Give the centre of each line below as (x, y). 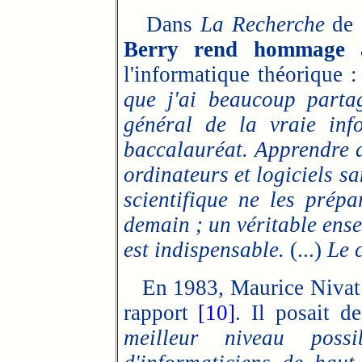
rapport (161, 313)
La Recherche (263, 24)
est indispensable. (204, 250)
